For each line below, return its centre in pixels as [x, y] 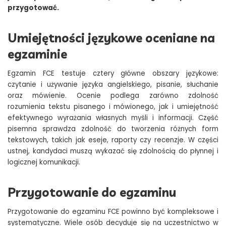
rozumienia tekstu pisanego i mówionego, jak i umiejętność [113, 107]
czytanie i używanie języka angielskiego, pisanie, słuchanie [113, 85]
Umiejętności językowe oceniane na [111, 38]
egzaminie [37, 54]
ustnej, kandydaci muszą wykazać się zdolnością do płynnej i [113, 151]
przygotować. [33, 8]
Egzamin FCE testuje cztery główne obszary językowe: [113, 74]
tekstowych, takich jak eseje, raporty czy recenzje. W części [113, 140]
